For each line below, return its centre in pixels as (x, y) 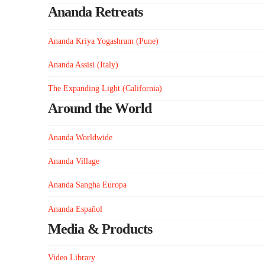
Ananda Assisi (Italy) (83, 65)
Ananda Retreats (95, 12)
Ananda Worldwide (80, 137)
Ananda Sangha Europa (87, 185)
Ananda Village (73, 161)
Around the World (100, 109)
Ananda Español (75, 209)
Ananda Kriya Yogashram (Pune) (103, 41)
